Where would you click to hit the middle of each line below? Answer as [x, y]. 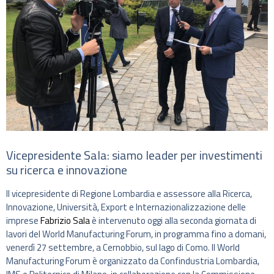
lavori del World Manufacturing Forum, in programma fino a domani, [136, 234]
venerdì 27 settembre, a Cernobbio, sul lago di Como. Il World [123, 247]
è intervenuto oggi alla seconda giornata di [173, 220]
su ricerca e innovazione [67, 170]
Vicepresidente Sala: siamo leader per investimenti [134, 155]
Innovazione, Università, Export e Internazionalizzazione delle [126, 207]
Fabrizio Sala [65, 220]
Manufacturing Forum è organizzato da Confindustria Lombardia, [133, 261]
